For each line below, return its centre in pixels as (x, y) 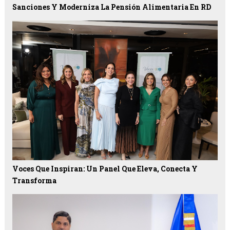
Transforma (34, 181)
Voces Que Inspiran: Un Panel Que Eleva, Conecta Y (105, 169)
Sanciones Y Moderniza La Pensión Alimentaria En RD (111, 7)
